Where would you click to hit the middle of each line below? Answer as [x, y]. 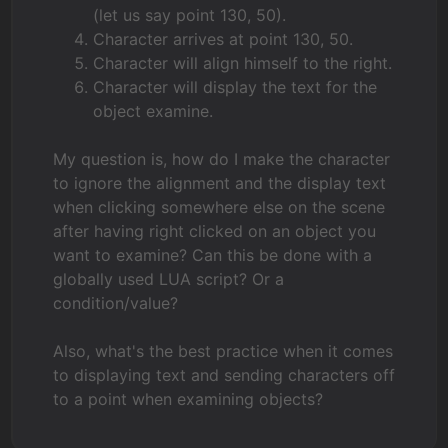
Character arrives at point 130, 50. [223, 39]
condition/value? [116, 303]
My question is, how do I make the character [222, 159]
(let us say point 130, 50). [190, 15]
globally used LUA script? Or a [169, 279]
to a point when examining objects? [188, 399]
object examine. [153, 111]
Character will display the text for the [235, 87]
